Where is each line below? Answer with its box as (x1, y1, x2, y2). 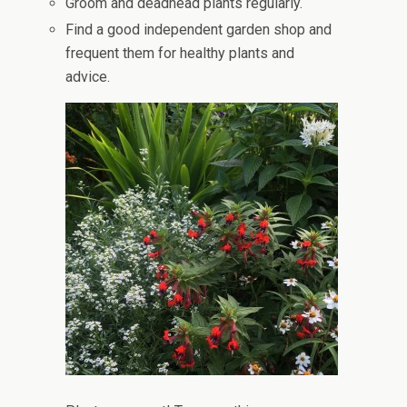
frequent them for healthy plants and (65, 45, 295, 63)
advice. (65, 68, 111, 86)
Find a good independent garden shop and (65, 21, 333, 39)
